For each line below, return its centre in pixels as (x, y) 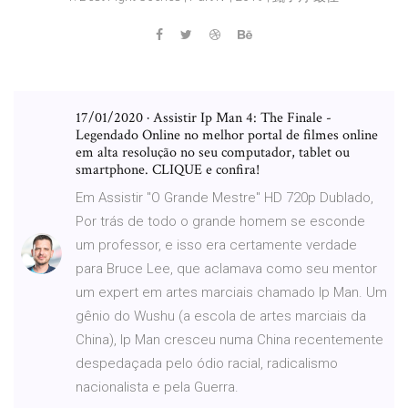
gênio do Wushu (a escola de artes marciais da (221, 316)
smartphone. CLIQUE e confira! (168, 169)
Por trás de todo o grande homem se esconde (220, 221)
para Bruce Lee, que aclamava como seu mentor (226, 268)
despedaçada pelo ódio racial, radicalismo (207, 363)
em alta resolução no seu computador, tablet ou (213, 152)
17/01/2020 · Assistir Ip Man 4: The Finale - (204, 117)
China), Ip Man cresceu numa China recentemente (229, 339)
